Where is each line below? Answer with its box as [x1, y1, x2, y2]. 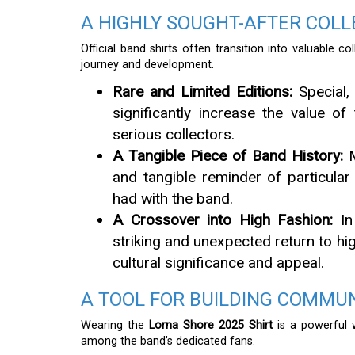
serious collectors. [113, 124, 235, 143]
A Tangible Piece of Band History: [113, 146, 343, 165]
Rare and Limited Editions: [113, 82, 292, 101]
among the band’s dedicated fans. [81, 334, 255, 348]
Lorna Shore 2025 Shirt [148, 318, 273, 332]
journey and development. [81, 57, 214, 71]
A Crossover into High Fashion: [113, 210, 334, 229]
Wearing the [81, 318, 149, 332]
